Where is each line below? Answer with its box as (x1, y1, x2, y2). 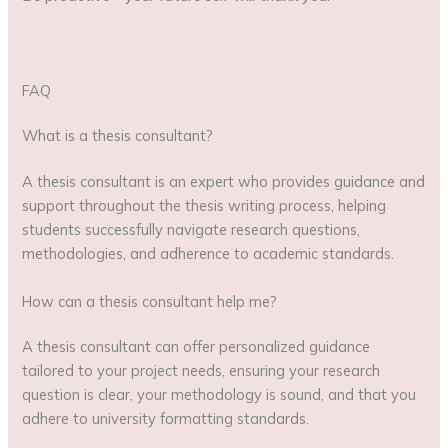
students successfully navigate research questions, (22, 220, 361, 240)
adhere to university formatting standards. (22, 409, 310, 429)
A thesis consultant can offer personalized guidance (22, 337, 371, 357)
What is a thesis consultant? (22, 126, 214, 146)
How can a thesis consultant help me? (22, 291, 278, 311)
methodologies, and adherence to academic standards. (22, 244, 395, 264)
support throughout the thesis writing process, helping (22, 196, 387, 216)
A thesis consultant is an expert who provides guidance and (22, 172, 426, 192)
